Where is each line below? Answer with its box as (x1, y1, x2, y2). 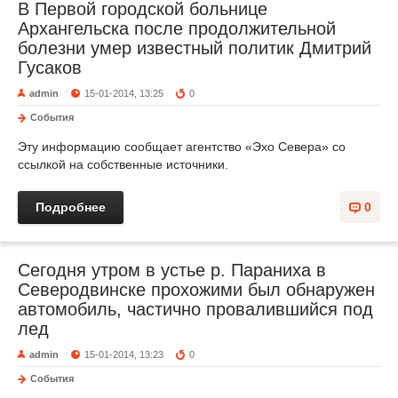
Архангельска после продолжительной (18, 19, 336, 38)
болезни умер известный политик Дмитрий (18, 38, 371, 58)
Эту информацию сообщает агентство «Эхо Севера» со (18, 139, 346, 154)
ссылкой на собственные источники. (18, 157, 228, 171)
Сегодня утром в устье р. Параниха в (18, 260, 326, 280)
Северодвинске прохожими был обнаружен (18, 280, 375, 299)
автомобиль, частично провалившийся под (18, 299, 373, 319)
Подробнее (36, 200, 106, 214)
